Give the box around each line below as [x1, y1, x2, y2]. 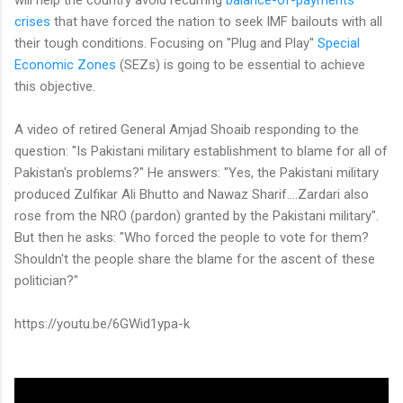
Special [318, 34, 360, 51]
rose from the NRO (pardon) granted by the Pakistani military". [14, 207, 379, 224]
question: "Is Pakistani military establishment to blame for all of [14, 142, 388, 159]
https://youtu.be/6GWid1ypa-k [14, 315, 190, 332]
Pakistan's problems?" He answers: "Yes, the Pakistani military [14, 164, 379, 181]
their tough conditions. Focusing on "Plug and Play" [14, 34, 318, 51]
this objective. [14, 77, 95, 94]
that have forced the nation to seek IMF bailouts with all [50, 13, 382, 30]
